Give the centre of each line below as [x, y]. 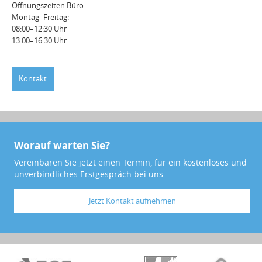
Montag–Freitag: [41, 17]
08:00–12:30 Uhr [39, 29]
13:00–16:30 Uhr [39, 41]
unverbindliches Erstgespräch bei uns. [90, 175]
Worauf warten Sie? [62, 146]
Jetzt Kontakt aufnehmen [132, 201]
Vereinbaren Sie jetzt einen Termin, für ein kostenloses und [130, 163]
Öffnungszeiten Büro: [49, 6]
